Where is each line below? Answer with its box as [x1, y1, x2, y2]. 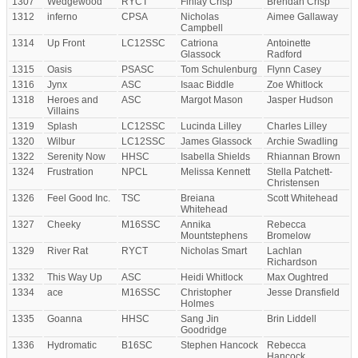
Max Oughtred [267, 272, 328, 283]
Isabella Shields [181, 151, 250, 162]
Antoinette [267, 38, 311, 49]
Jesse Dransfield [267, 287, 340, 298]
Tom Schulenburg [181, 64, 257, 75]
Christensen [267, 177, 320, 189]
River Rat [47, 245, 88, 257]
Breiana [181, 193, 215, 204]
